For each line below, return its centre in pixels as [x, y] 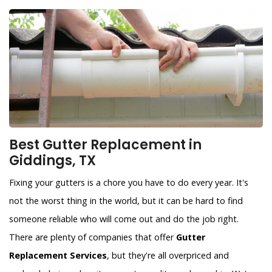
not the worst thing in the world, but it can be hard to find [126, 201]
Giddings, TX [53, 161]
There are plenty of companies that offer [93, 237]
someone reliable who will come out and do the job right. [124, 219]
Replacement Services [58, 256]
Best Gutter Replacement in [105, 145]
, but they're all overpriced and [168, 256]
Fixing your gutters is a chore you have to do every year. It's [129, 183]
